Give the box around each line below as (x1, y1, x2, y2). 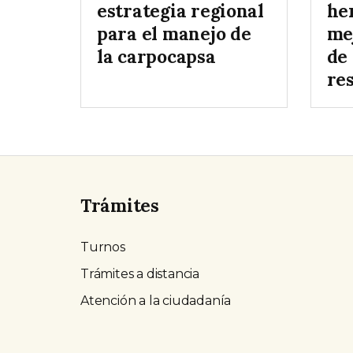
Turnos (80, 240, 125, 255)
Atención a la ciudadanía (80, 293, 232, 309)
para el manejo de (97, 22, 251, 46)
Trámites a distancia (80, 266, 199, 282)
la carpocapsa (97, 45, 216, 69)
